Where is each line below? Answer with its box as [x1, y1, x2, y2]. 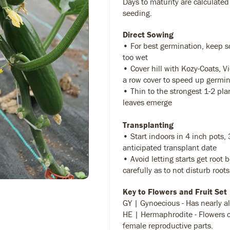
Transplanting [123, 120, 174, 130]
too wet [123, 52, 148, 62]
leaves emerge [123, 97, 172, 107]
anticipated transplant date [123, 142, 217, 152]
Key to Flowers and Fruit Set [123, 186, 227, 197]
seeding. [123, 8, 152, 18]
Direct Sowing [123, 29, 174, 40]
